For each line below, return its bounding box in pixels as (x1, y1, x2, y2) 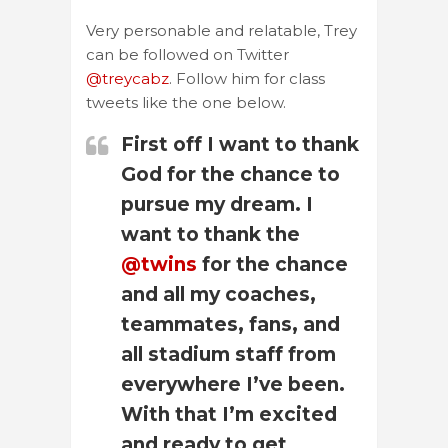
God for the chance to (121, 162, 340, 186)
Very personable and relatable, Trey (86, 20, 357, 40)
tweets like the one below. (86, 92, 286, 112)
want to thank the (121, 222, 300, 246)
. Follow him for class (169, 68, 325, 88)
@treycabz (86, 68, 169, 88)
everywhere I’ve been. (121, 372, 345, 396)
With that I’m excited (121, 402, 337, 426)
